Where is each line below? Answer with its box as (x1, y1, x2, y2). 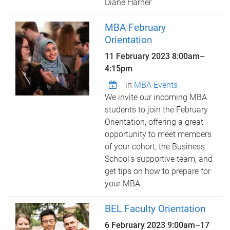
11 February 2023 (105, 51, 172, 61)
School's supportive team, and (105, 154, 213, 164)
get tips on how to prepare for (105, 166, 211, 176)
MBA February (105, 22, 166, 33)
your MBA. (105, 179, 143, 188)
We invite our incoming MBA (105, 92, 207, 102)
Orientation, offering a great (105, 117, 204, 127)
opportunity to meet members (105, 129, 212, 139)
